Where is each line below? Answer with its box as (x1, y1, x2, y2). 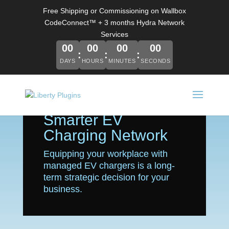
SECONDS (141, 58, 171, 64)
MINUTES (108, 58, 136, 64)
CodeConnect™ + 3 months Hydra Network (44, 18, 185, 27)
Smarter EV (43, 111, 123, 128)
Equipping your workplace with (43, 149, 168, 159)
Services (100, 30, 128, 38)
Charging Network (43, 127, 168, 144)
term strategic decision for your (43, 172, 169, 182)
